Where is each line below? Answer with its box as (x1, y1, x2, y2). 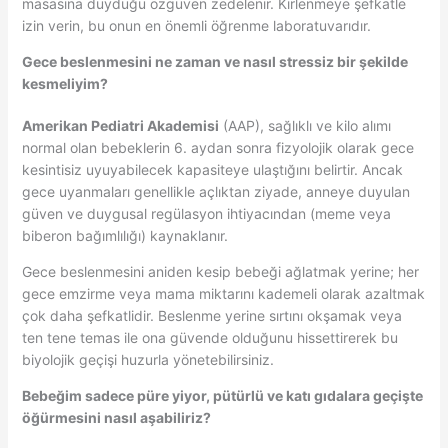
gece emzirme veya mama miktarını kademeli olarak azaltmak (21, 284, 425, 302)
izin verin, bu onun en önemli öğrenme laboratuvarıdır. (21, 16, 371, 34)
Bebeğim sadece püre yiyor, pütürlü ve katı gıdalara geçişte (21, 386, 423, 404)
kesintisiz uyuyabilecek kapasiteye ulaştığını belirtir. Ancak (21, 160, 403, 178)
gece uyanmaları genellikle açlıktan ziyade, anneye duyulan (21, 182, 410, 200)
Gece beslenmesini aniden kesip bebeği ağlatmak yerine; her (21, 262, 419, 280)
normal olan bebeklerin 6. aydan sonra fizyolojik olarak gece (21, 138, 414, 156)
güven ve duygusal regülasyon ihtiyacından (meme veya (21, 204, 391, 222)
